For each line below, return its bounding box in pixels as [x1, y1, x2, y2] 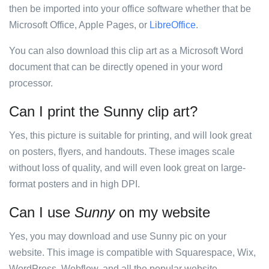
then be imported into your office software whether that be [9, 4, 251, 14]
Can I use [9, 204, 74, 220]
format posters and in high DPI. [9, 179, 140, 189]
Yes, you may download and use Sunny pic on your [9, 231, 226, 241]
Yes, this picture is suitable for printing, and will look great [9, 130, 252, 141]
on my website [115, 204, 210, 220]
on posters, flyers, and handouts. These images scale [9, 147, 235, 157]
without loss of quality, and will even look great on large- [9, 163, 246, 173]
